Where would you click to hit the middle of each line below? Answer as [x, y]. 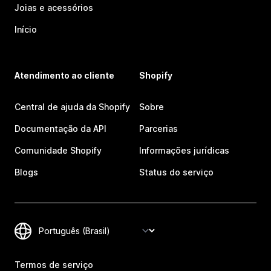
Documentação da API [60, 129]
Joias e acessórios [54, 8]
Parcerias [158, 129]
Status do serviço [176, 172]
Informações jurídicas [184, 151]
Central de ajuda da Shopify [72, 107]
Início [26, 30]
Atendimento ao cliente [64, 76]
